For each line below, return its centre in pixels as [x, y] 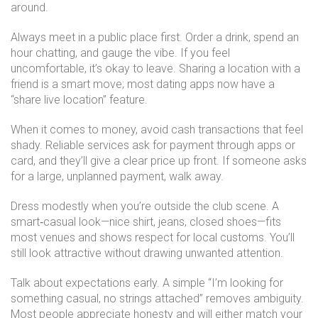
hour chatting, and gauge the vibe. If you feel [120, 53]
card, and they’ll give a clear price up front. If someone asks [159, 161]
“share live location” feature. [79, 100]
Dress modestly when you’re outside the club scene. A [145, 206]
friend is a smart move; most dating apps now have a [143, 84]
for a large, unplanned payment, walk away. [117, 176]
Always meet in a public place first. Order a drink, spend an [155, 37]
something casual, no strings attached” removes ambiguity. [157, 298]
